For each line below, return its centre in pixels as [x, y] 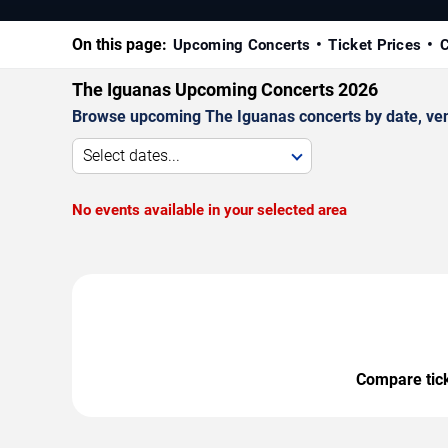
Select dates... [131, 155]
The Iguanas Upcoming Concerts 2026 [225, 89]
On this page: [119, 44]
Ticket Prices [375, 44]
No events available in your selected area [209, 209]
